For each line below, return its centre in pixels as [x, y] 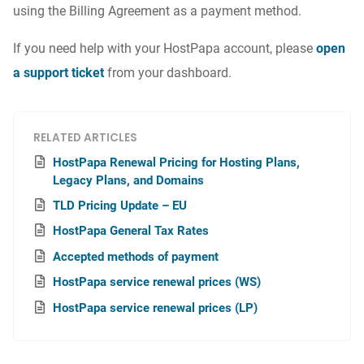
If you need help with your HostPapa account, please [165, 49]
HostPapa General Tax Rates [131, 231]
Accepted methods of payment [136, 256]
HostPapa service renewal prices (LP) [155, 308]
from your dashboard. [168, 73]
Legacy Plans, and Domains [128, 180]
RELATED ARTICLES [85, 138]
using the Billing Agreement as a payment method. [157, 11]
